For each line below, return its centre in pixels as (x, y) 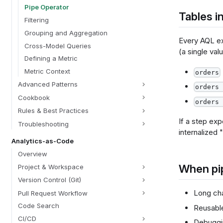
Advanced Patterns (48, 84)
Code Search (38, 206)
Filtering (36, 20)
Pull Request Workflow (53, 193)
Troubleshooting (43, 124)
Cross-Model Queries (57, 46)
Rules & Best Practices (53, 111)
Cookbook (34, 97)
